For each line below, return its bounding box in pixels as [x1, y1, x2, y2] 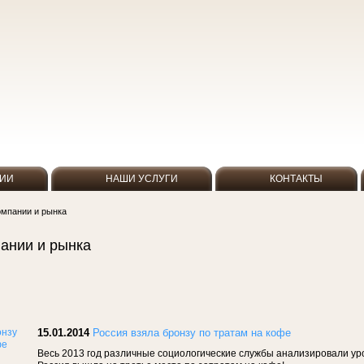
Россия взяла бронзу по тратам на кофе [93, 327, 291, 339]
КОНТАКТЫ [270, 173, 323, 184]
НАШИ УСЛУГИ [105, 173, 178, 184]
